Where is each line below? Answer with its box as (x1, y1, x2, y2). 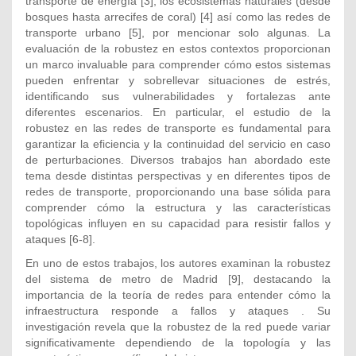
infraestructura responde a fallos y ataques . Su (25, 304, 331, 317)
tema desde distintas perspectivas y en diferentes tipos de (25, 168, 331, 182)
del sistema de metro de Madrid (25, 272, 228, 285)
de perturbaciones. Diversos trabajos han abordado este (25, 153, 331, 166)
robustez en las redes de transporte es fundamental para (25, 121, 331, 134)
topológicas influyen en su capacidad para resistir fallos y (25, 216, 331, 230)
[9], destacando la (227, 272, 331, 285)
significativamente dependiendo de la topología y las (25, 335, 331, 349)
